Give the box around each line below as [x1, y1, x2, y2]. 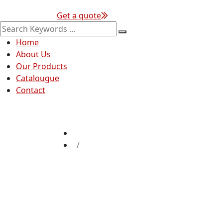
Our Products [16, 61, 67, 72]
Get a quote [57, 10, 101, 21]
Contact [16, 85, 45, 96]
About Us [16, 49, 51, 60]
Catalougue [16, 73, 59, 84]
